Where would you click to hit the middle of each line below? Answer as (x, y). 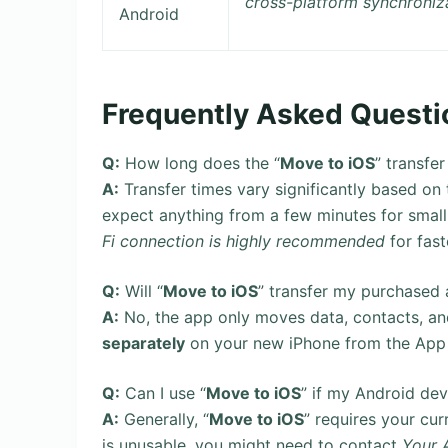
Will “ (141, 291)
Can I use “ (163, 393)
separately (143, 343)
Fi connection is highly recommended (243, 241)
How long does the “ (200, 163)
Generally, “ (164, 419)
